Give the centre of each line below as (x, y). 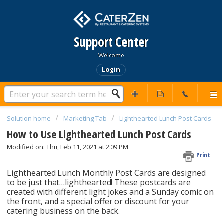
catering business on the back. (63, 210)
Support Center (111, 42)
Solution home (29, 118)
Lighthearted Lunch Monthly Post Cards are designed (106, 173)
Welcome (111, 55)
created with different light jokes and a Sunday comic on (110, 192)
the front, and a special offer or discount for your (98, 201)
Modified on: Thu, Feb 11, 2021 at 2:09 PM (68, 147)
